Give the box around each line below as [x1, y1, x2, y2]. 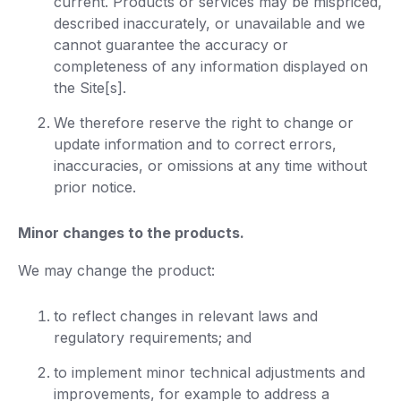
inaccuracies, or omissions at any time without [54, 157, 367, 175]
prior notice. [54, 178, 136, 196]
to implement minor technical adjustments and [54, 363, 365, 381]
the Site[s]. [54, 79, 126, 97]
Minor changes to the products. [18, 224, 244, 242]
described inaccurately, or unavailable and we [54, 14, 365, 32]
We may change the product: [18, 261, 215, 279]
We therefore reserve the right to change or [54, 114, 354, 132]
